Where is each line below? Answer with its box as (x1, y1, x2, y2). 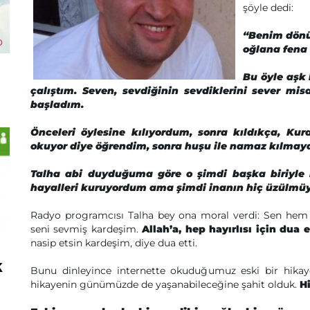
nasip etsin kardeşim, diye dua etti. (30, 237, 197, 249)
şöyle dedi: (243, 1, 293, 14)
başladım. (30, 98, 84, 111)
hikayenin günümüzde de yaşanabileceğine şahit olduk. (30, 278, 300, 291)
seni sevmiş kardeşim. (30, 223, 143, 235)
